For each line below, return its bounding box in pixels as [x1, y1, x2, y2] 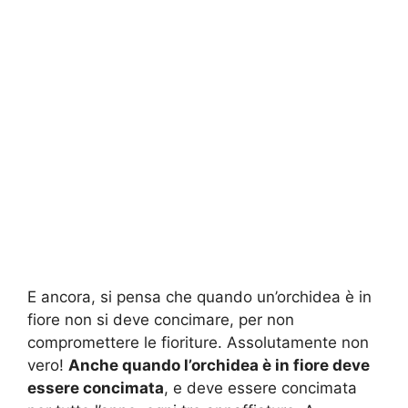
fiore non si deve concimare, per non [27, 311, 294, 330]
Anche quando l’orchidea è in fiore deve [68, 356, 370, 375]
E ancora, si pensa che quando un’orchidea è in [27, 288, 372, 307]
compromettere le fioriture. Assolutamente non [27, 333, 369, 352]
